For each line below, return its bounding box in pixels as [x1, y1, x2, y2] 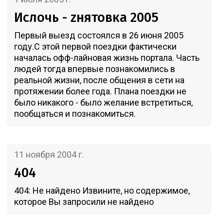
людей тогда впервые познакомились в [14, 63, 175, 74]
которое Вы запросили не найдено [14, 196, 154, 207]
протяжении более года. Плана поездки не [14, 86, 186, 96]
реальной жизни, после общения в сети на [14, 74, 184, 85]
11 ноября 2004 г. [14, 149, 84, 160]
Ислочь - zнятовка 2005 [14, 9, 159, 25]
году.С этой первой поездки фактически [14, 41, 177, 52]
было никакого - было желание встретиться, [14, 97, 193, 108]
